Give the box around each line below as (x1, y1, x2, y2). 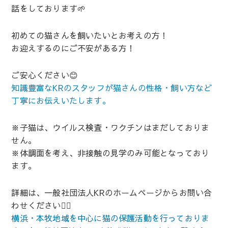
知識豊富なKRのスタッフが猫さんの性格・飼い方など (11, 81, 212, 93)
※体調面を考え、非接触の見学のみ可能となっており (11, 147, 210, 158)
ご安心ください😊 (11, 69, 78, 80)
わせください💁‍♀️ (11, 199, 71, 211)
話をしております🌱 (11, 2, 86, 14)
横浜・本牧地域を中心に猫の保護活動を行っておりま (11, 212, 210, 223)
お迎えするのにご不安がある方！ (11, 42, 135, 53)
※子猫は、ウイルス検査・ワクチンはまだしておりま (11, 121, 210, 133)
